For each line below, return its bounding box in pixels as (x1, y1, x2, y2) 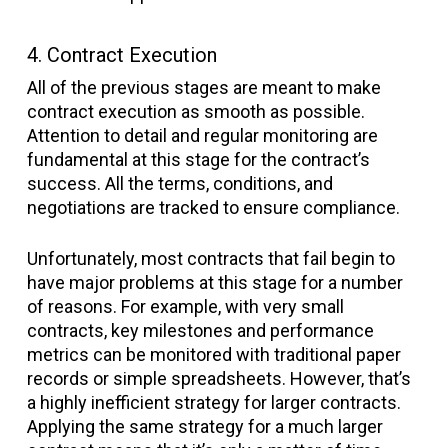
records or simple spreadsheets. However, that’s (26, 368, 411, 389)
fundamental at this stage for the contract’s (26, 149, 370, 170)
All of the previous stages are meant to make (26, 77, 381, 98)
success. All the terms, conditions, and (26, 173, 333, 194)
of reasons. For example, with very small (26, 296, 344, 317)
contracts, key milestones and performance (26, 320, 374, 341)
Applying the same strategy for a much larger (26, 416, 383, 437)
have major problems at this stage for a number (26, 272, 403, 293)
